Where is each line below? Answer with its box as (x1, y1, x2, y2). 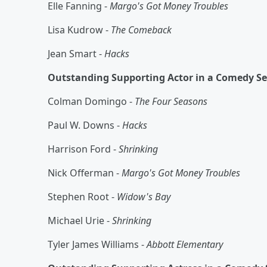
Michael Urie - (48, 213, 112, 227)
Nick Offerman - (48, 166, 122, 179)
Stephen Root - (48, 190, 117, 203)
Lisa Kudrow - (48, 23, 111, 36)
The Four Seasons (135, 94, 207, 108)
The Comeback (111, 23, 172, 36)
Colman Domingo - (48, 94, 135, 108)
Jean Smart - (48, 46, 104, 60)
